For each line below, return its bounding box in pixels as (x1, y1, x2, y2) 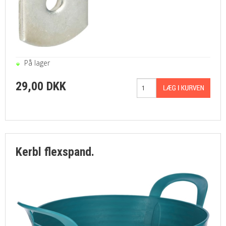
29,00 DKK (16, 79, 66, 93)
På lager (24, 58, 50, 68)
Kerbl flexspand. (16, 144, 94, 159)
